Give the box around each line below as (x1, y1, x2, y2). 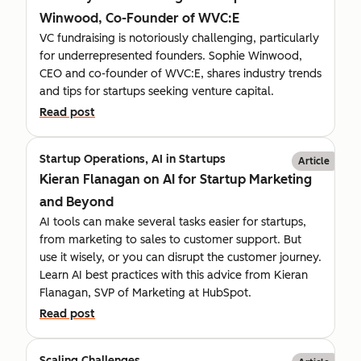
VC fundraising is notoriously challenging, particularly (39, 31, 319, 45)
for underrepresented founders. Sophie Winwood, (39, 48, 302, 63)
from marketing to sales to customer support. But (39, 232, 301, 247)
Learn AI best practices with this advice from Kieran (39, 268, 308, 282)
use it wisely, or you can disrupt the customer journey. (39, 250, 322, 264)
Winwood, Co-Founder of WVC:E (39, 10, 239, 26)
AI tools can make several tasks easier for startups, (39, 214, 306, 229)
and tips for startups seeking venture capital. (39, 84, 274, 98)
